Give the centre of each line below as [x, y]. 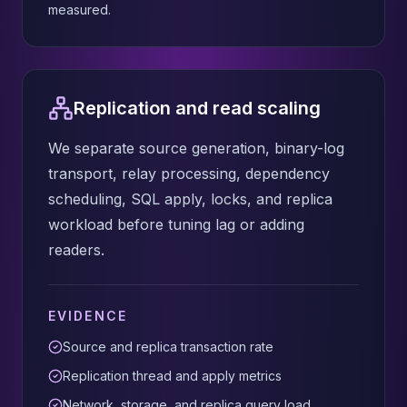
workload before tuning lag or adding [176, 224]
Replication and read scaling [197, 108]
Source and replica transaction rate [168, 347]
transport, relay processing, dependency [189, 174]
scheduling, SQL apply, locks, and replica [190, 199]
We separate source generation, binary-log [196, 148]
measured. [79, 10]
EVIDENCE [88, 316]
